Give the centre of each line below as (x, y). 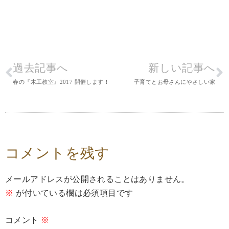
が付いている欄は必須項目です (73, 193)
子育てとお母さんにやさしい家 (175, 82)
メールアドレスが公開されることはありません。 (97, 179)
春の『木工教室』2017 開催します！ (61, 82)
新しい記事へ (182, 68)
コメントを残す (58, 153)
